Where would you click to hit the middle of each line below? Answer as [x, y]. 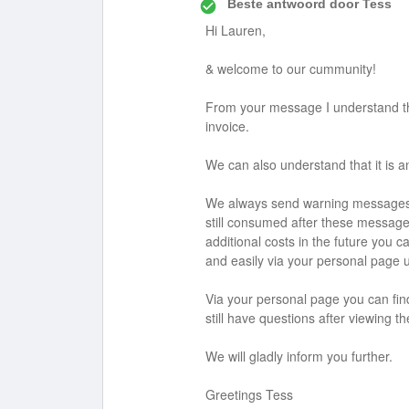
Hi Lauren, [236, 30]
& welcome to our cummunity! [291, 68]
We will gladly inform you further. [299, 356]
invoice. [227, 126]
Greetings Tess [249, 394]
